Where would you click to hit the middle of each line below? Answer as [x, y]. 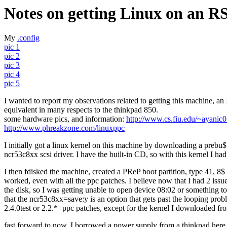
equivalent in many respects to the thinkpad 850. [81, 110]
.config [28, 38]
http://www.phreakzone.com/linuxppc [64, 128]
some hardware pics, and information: [65, 119]
